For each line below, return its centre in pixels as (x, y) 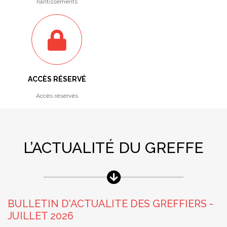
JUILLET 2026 (41, 216)
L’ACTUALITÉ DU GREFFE (113, 147)
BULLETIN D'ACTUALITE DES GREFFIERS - (110, 203)
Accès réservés (57, 96)
